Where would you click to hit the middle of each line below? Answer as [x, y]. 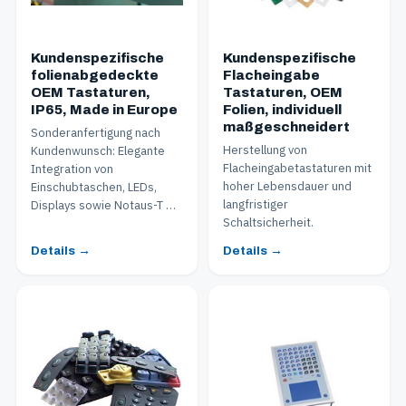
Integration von [72, 169]
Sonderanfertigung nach [96, 133]
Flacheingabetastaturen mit [297, 168]
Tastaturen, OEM [283, 92]
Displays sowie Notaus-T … [103, 205]
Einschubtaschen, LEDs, [94, 187]
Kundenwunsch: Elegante [98, 151]
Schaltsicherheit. [268, 222]
